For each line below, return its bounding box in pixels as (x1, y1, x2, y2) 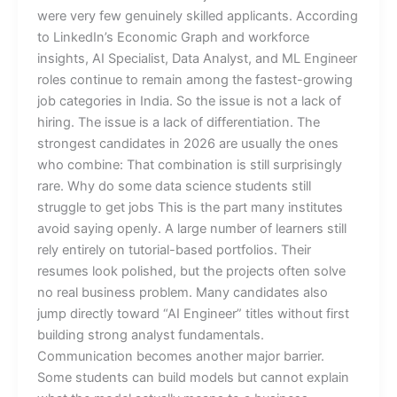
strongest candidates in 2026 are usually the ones (36, 135, 339, 152)
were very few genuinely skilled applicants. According (36, 7, 358, 24)
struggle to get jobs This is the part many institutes (36, 198, 343, 215)
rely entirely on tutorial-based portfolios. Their (36, 241, 311, 258)
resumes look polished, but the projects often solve (36, 262, 346, 279)
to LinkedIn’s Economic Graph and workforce (36, 28, 309, 45)
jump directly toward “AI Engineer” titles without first (36, 305, 349, 322)
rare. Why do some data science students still (36, 177, 311, 194)
